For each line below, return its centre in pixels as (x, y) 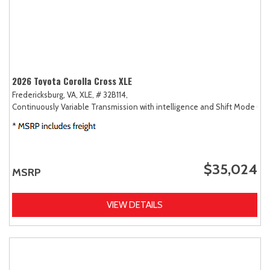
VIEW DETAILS (135, 205)
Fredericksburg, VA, (45, 95)
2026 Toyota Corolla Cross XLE (72, 81)
